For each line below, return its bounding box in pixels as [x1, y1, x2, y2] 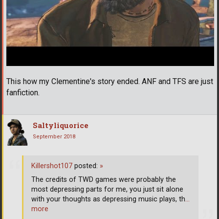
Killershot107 [31, 162, 72, 170]
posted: [72, 162, 100, 170]
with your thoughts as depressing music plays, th [31, 195, 185, 203]
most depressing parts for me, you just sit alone [31, 185, 183, 194]
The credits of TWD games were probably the [31, 175, 176, 184]
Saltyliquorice [33, 120, 88, 131]
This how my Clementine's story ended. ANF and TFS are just [6, 77, 213, 87]
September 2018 [33, 133, 75, 140]
